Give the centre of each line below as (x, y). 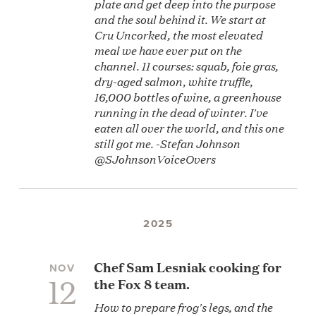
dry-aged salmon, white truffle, (174, 81)
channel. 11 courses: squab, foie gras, (186, 65)
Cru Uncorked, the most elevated (178, 34)
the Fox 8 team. (142, 283)
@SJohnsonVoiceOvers (155, 158)
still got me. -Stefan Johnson (167, 143)
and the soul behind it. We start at (180, 19)
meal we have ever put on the (168, 50)
